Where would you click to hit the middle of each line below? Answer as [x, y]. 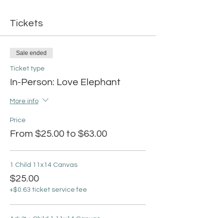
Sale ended [31, 53]
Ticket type [27, 69]
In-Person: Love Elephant [65, 82]
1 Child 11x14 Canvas [44, 165]
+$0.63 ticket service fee [48, 190]
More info [24, 101]
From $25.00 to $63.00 [58, 134]
